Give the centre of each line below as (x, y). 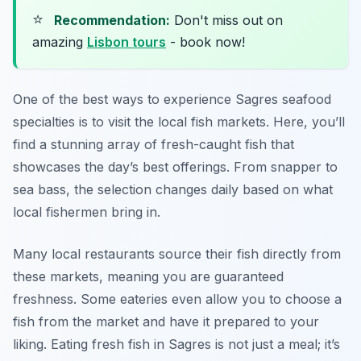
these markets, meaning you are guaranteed (148, 277)
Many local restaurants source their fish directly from (177, 254)
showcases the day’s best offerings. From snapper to (175, 167)
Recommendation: (112, 21)
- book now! (205, 42)
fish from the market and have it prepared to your (166, 322)
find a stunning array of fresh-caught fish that (154, 145)
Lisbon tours (127, 42)
